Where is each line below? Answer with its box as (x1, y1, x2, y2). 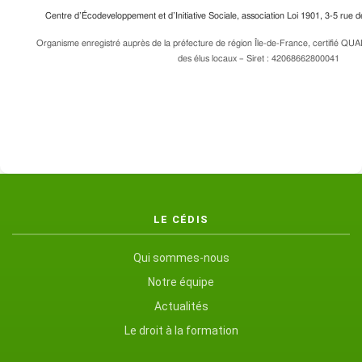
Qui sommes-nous (133, 251, 229, 264)
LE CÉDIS (153, 213, 209, 225)
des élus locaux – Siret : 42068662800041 (178, 54, 339, 63)
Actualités (154, 300, 208, 313)
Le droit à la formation (124, 324, 238, 337)
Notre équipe (148, 276, 214, 288)
